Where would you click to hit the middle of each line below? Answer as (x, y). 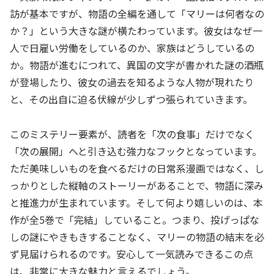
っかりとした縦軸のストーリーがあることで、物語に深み (137, 186)
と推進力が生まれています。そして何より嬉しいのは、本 (136, 203)
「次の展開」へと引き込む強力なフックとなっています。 (136, 151)
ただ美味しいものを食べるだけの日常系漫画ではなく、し (137, 168)
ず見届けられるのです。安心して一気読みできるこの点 (131, 254)
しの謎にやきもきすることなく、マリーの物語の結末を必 (137, 237)
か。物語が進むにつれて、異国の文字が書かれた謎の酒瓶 (137, 65)
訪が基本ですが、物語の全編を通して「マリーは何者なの (137, 14)
